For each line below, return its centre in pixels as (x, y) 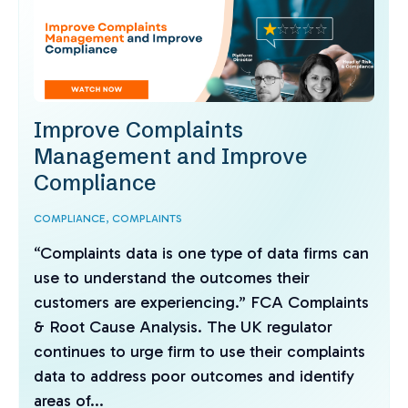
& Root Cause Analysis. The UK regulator (183, 327)
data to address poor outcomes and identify (194, 376)
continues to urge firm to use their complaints (199, 352)
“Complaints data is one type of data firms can (201, 253)
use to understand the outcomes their (172, 278)
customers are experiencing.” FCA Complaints (201, 302)
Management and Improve (171, 156)
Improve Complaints (138, 130)
